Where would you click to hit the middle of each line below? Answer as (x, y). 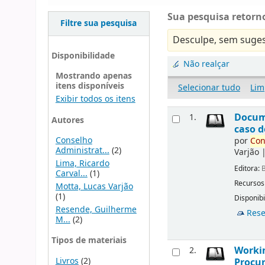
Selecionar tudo (209, 88)
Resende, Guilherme (96, 209)
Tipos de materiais (89, 241)
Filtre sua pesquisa (99, 24)
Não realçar (207, 64)
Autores (67, 120)
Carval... (71, 174)
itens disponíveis (90, 86)
